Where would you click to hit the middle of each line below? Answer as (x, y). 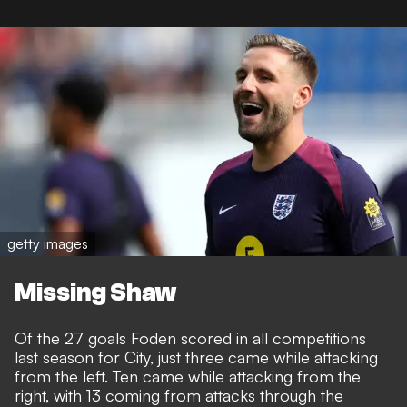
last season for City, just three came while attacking (196, 357)
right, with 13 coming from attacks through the (179, 395)
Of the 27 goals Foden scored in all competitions (190, 338)
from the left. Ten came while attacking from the (188, 376)
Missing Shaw (95, 292)
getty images (48, 244)
